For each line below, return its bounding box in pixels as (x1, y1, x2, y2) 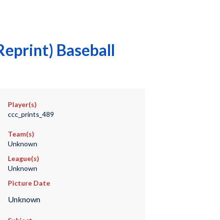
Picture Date (7, 179, 50, 187)
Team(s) (7, 130, 34, 138)
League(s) (7, 154, 39, 163)
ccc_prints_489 (7, 110, 54, 118)
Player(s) (7, 100, 37, 109)
